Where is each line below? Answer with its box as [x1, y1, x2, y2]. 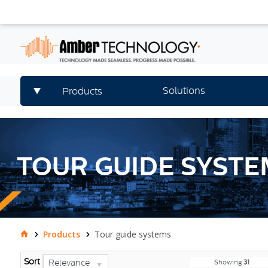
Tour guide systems [94, 229, 171, 240]
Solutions [162, 85, 205, 96]
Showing [214, 258, 244, 266]
